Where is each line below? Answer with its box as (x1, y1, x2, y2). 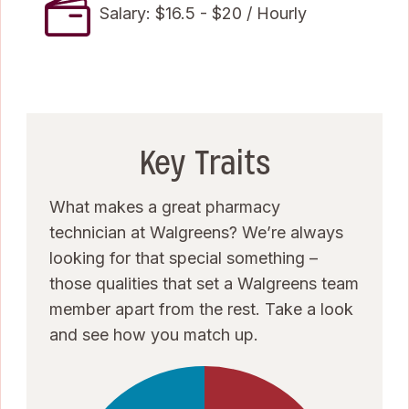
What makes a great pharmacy (49, 196, 280, 216)
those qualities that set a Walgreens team (49, 273, 359, 293)
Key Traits (139, 140, 270, 185)
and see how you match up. (49, 324, 258, 344)
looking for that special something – (49, 247, 318, 267)
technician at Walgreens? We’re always (49, 222, 343, 242)
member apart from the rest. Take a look (49, 299, 353, 319)
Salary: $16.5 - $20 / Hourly (100, 3, 307, 23)
